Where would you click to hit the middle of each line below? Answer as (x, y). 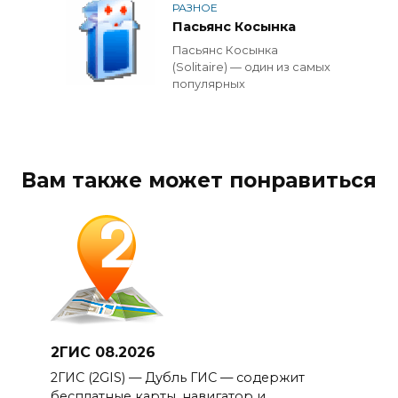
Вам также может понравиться (199, 181)
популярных (209, 84)
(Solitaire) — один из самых (251, 67)
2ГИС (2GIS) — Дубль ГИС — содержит (177, 377)
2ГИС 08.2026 (103, 352)
